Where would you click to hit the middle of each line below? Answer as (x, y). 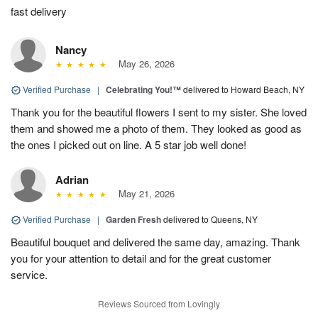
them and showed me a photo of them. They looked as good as (156, 128)
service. (29, 274)
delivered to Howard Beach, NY (244, 89)
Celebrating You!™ (143, 89)
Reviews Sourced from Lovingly (159, 303)
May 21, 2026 (143, 193)
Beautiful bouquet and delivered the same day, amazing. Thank (155, 241)
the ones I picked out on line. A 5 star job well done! (128, 144)
